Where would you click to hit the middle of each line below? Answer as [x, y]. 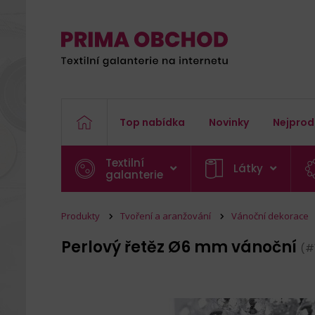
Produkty [81, 216]
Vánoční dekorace [270, 216]
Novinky [229, 122]
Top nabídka [152, 122]
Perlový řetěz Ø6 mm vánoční [181, 247]
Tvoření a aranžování [166, 216]
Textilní [125, 163]
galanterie [134, 175]
